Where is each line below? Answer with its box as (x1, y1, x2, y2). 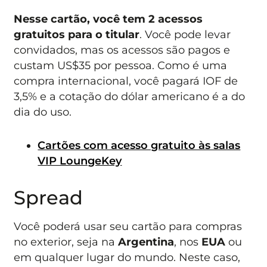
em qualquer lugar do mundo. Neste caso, (14, 251, 241, 264)
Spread (14, 186, 83, 210)
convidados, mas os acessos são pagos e (14, 43, 231, 56)
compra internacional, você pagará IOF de (14, 74, 238, 87)
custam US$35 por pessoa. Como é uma (14, 58, 228, 72)
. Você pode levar (139, 27, 231, 41)
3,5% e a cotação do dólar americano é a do (14, 89, 246, 103)
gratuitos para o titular (14, 27, 140, 41)
